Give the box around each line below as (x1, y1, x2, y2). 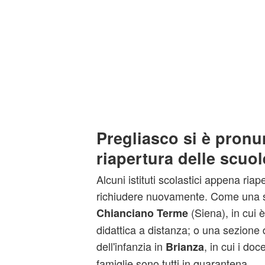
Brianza (165, 239, 204, 254)
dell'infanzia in (96, 238, 166, 254)
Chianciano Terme (96, 205, 188, 221)
